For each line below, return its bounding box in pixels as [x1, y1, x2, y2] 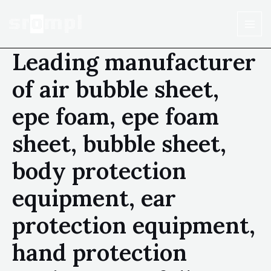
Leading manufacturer [12, 47, 256, 76]
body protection [12, 156, 186, 185]
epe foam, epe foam [12, 102, 219, 131]
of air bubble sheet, [12, 74, 219, 103]
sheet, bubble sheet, [12, 129, 226, 158]
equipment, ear [12, 183, 176, 212]
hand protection [12, 238, 187, 267]
